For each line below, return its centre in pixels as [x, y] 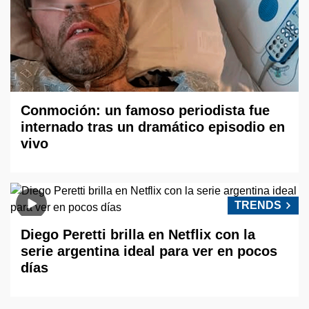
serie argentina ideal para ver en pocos [149, 251]
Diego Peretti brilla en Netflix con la [138, 235]
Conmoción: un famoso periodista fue [145, 111]
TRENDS [258, 206]
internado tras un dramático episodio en [153, 127]
